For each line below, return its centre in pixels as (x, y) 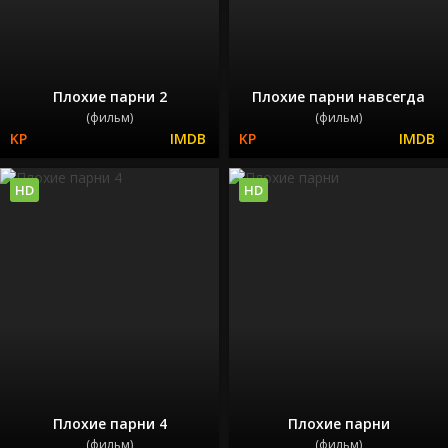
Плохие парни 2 (109, 96)
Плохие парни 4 (109, 424)
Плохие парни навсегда (338, 96)
